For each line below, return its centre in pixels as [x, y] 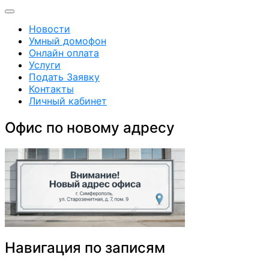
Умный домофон [68, 41]
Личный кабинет [68, 101]
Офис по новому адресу [90, 127]
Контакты [51, 89]
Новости [50, 29]
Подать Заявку [64, 77]
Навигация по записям [85, 247]
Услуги [45, 65]
